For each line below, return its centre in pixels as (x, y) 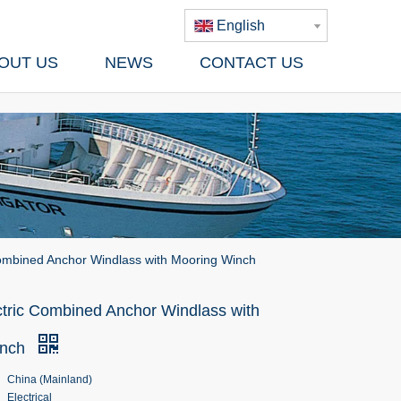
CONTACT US (252, 63)
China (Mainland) (50, 380)
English (241, 26)
